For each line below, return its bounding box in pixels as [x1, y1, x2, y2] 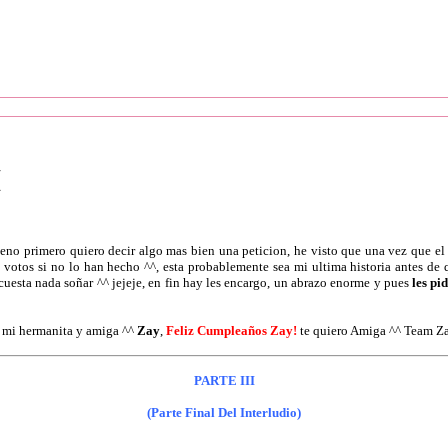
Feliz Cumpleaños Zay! [165, 323, 297, 338]
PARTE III [193, 373, 255, 388]
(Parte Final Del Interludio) [147, 405, 301, 420]
